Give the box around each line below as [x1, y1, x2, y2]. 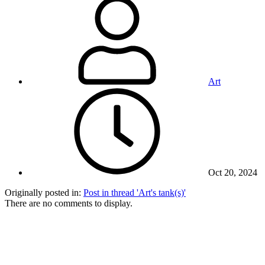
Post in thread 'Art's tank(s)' [83, 188, 186, 198]
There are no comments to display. [5, 198, 132, 209]
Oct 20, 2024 [208, 167, 257, 178]
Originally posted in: [5, 188, 83, 198]
